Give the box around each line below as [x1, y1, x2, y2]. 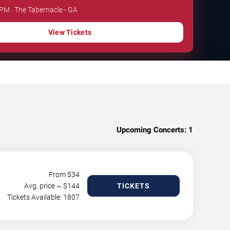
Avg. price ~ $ [24, 181, 67, 190]
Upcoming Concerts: [117, 125, 186, 135]
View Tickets [48, 28, 92, 36]
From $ [49, 170, 71, 179]
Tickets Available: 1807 [7, 193, 80, 201]
